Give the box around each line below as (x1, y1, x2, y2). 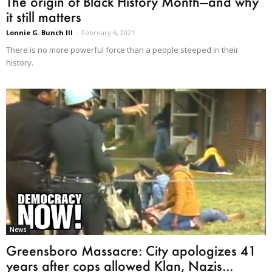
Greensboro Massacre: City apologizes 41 (6, 242, 256, 259)
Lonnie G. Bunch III (6, 28, 73, 38)
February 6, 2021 (81, 28, 135, 38)
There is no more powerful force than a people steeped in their (6, 44, 239, 56)
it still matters (6, 8, 81, 25)
